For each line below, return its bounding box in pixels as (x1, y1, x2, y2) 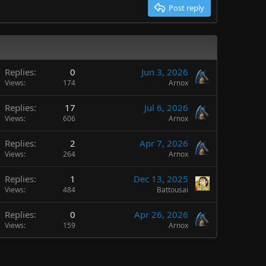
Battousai (157, 184, 188, 195)
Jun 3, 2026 (141, 65, 188, 78)
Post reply (169, 2, 204, 13)
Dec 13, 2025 (134, 172, 188, 185)
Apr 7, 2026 (140, 137, 188, 149)
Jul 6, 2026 (144, 101, 188, 113)
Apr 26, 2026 (134, 208, 188, 220)
